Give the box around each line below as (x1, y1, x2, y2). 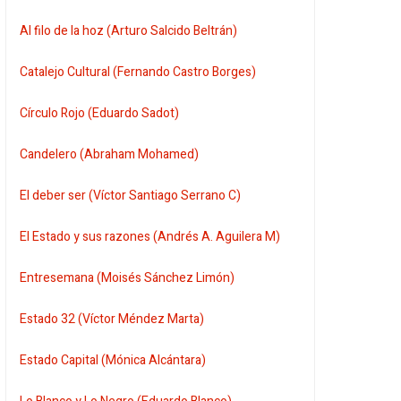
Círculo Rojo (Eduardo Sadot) (20, 103, 180, 123)
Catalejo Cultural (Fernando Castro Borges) (20, 62, 257, 81)
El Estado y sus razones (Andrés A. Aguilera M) (20, 226, 281, 246)
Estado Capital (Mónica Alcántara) (20, 350, 207, 370)
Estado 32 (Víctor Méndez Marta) (20, 309, 205, 328)
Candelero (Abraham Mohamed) (20, 144, 200, 164)
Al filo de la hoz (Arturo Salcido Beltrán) (20, 21, 238, 40)
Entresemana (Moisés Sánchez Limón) (20, 268, 235, 287)
